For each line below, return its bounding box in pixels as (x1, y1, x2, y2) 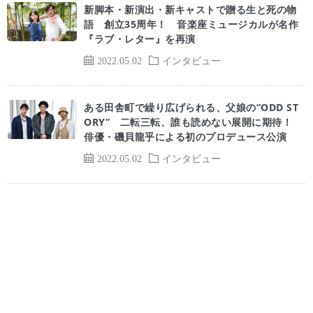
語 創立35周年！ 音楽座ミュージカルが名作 (84, 17, 298, 31)
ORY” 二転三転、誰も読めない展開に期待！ (84, 115, 303, 129)
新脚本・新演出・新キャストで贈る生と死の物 (84, 3, 297, 16)
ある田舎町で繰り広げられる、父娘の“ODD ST (84, 101, 298, 114)
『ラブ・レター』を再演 (84, 32, 196, 45)
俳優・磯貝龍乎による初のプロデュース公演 (84, 130, 286, 143)
